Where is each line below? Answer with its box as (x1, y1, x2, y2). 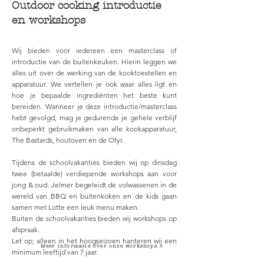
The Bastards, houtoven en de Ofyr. (12, 136, 126, 144)
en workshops (12, 14, 85, 27)
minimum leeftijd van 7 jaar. (12, 247, 100, 256)
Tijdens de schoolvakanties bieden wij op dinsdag (12, 158, 177, 167)
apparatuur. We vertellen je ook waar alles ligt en (12, 80, 177, 88)
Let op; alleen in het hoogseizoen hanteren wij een (12, 236, 177, 245)
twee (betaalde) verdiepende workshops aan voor (12, 169, 177, 178)
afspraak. (12, 225, 39, 234)
